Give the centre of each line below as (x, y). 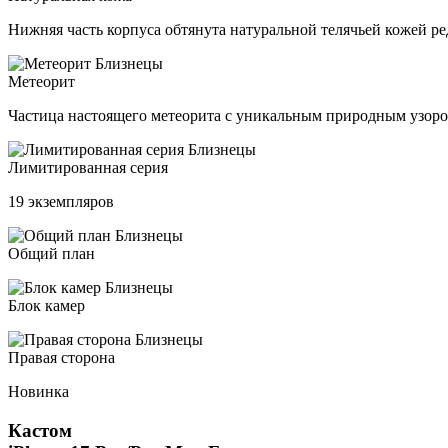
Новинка (38, 391)
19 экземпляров (61, 201)
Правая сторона (61, 357)
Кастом (40, 430)
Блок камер (46, 305)
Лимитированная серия (88, 167)
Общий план (51, 253)
